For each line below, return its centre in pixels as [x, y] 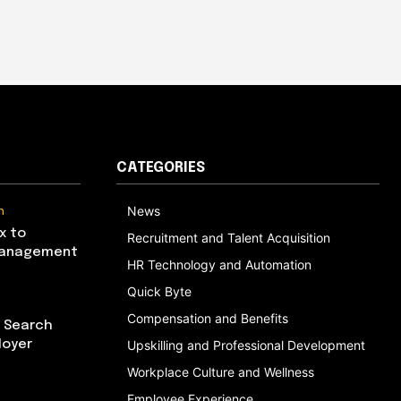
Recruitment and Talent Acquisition [229, 237]
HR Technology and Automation [219, 264]
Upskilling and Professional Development [246, 345]
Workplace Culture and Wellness [221, 371]
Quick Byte [159, 291]
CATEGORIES [161, 167]
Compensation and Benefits [208, 318]
